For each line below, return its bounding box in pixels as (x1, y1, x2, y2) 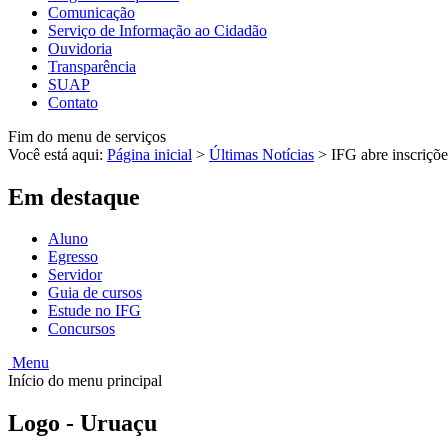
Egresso (48, 248, 98, 266)
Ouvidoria (48, 39, 112, 57)
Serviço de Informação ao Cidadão (48, 21, 267, 39)
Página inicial (107, 145, 192, 163)
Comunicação (48, 3, 135, 21)
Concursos (48, 320, 115, 338)
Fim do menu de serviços (8, 127, 166, 145)
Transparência (48, 57, 136, 75)
